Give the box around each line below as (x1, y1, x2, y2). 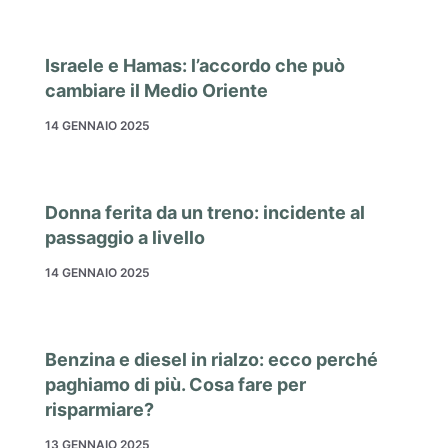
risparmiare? (45, 399, 154, 421)
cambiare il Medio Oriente (45, 80, 268, 102)
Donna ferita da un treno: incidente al (45, 202, 365, 224)
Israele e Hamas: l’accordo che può (45, 55, 345, 77)
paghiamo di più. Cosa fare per (45, 374, 306, 396)
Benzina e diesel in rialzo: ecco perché (45, 349, 378, 371)
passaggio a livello (45, 227, 205, 249)
